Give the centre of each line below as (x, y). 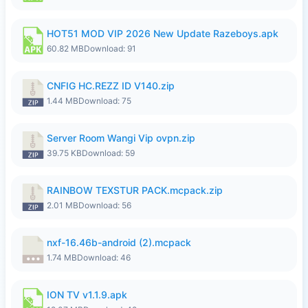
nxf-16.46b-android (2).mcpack (119, 242)
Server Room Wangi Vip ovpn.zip (121, 138)
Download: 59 (108, 153)
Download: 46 (104, 257)
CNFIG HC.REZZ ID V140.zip (111, 86)
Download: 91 (110, 48)
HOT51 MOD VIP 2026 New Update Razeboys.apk (163, 33)
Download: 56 (105, 205)
